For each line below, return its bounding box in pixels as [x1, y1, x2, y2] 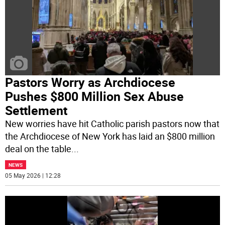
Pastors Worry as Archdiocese [5, 74, 176, 91]
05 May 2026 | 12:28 [5, 171, 61, 180]
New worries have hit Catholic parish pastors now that [5, 118, 220, 130]
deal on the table [5, 143, 72, 155]
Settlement [5, 102, 68, 119]
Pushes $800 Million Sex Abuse [5, 88, 184, 105]
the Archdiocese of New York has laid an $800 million [5, 130, 215, 143]
